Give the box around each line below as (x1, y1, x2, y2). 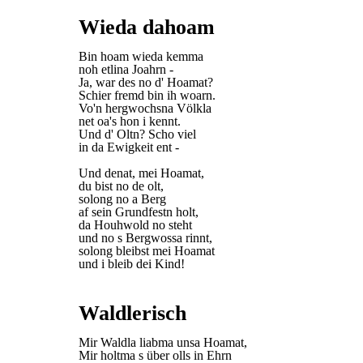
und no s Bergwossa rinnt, (79, 231, 212, 245)
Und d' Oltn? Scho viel (79, 127, 196, 141)
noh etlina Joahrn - (79, 62, 173, 76)
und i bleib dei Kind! (79, 257, 185, 271)
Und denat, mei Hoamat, (79, 166, 204, 180)
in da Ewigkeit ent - (79, 140, 179, 154)
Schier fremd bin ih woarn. (79, 88, 216, 102)
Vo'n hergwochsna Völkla (79, 101, 211, 115)
